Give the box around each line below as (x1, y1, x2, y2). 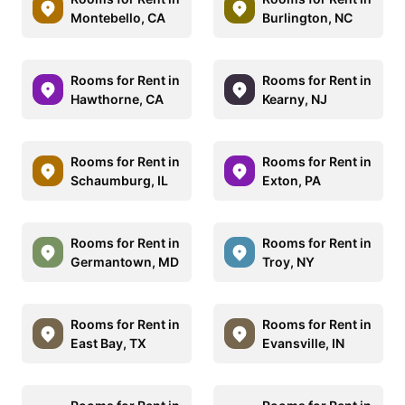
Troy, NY (262, 253, 315, 269)
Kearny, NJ (262, 90, 327, 107)
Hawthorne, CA (71, 90, 164, 107)
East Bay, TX (71, 334, 146, 351)
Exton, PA (262, 172, 321, 188)
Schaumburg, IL (71, 172, 168, 188)
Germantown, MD (71, 253, 179, 269)
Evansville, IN (262, 334, 344, 351)
